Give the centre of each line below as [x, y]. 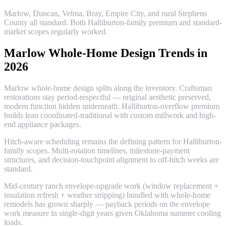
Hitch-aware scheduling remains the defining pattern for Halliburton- [113, 142]
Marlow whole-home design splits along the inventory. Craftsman [108, 88]
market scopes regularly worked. [56, 32]
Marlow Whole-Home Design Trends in [106, 53]
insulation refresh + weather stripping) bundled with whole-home [107, 195]
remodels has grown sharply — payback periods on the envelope [107, 204]
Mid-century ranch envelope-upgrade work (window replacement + [111, 186]
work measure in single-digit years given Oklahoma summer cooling [112, 213]
